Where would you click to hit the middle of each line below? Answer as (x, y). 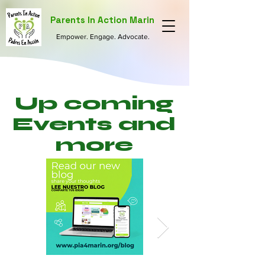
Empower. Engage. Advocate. (103, 37)
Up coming (94, 104)
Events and (94, 124)
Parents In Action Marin (102, 20)
